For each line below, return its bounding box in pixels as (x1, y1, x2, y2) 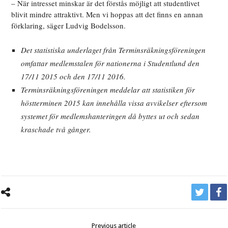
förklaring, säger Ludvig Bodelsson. (11, 20, 126, 31)
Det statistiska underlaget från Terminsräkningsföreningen (21, 45, 206, 55)
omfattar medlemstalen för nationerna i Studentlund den (21, 58, 200, 69)
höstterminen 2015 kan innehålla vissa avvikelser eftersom (21, 98, 208, 108)
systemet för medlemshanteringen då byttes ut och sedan (21, 111, 200, 122)
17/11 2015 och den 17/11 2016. (21, 71, 126, 82)
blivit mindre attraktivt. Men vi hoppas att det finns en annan (11, 9, 204, 20)
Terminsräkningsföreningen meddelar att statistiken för (21, 84, 195, 95)
